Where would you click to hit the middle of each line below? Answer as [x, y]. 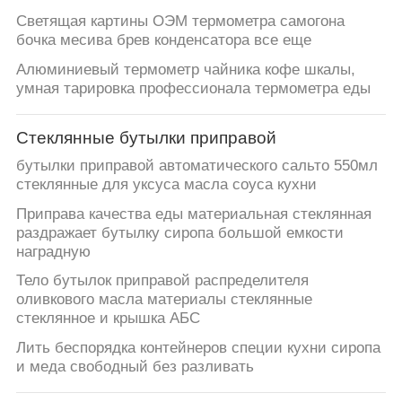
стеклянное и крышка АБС [108, 319]
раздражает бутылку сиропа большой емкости [179, 232]
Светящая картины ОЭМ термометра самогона [180, 21]
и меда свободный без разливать [135, 367]
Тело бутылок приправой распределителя [162, 281]
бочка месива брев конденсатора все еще [163, 39]
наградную [53, 251]
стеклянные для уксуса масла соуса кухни [166, 184]
